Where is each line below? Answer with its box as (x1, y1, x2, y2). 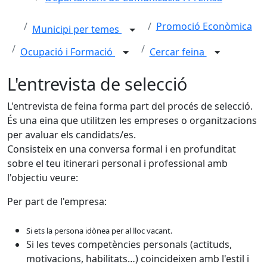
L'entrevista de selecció (7, 72, 187, 95)
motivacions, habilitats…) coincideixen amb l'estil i (26, 252, 249, 265)
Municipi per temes (32, 23, 122, 36)
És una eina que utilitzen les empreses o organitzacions (7, 114, 257, 127)
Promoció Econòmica (156, 20, 252, 33)
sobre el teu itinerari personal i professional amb (7, 157, 228, 170)
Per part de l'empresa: (7, 195, 107, 208)
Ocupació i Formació (20, 45, 115, 59)
